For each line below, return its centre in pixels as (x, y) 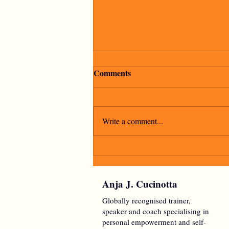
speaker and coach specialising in (156, 211)
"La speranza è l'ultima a (156, 153)
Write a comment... (133, 121)
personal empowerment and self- (154, 222)
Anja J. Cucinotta (140, 184)
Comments (112, 73)
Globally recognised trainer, (146, 201)
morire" (122, 166)
